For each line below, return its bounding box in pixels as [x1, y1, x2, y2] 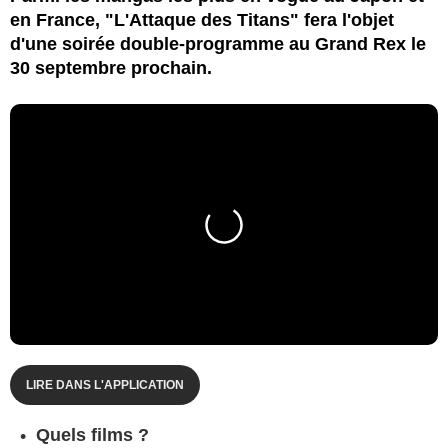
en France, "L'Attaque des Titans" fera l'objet [10, 9, 394, 30]
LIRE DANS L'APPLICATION [26, 377, 184, 392]
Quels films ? [36, 424, 149, 445]
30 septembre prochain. [10, 57, 212, 78]
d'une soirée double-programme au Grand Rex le [10, 33, 426, 54]
